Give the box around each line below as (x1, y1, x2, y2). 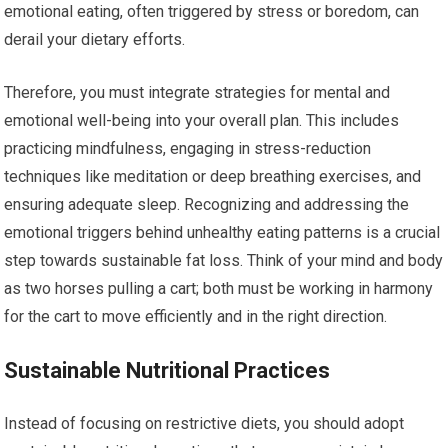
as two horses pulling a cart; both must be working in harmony (4, 279, 434, 298)
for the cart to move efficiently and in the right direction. (4, 307, 388, 326)
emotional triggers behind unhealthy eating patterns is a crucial (4, 223, 441, 242)
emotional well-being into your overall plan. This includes (4, 111, 400, 130)
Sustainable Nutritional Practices (4, 358, 331, 383)
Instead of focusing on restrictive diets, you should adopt (4, 414, 405, 433)
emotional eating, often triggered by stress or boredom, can (4, 2, 420, 21)
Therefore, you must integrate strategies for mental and (4, 83, 391, 102)
